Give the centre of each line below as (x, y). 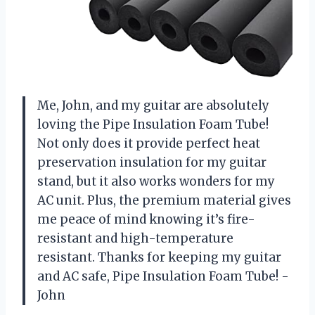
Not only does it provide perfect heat (149, 143)
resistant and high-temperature (135, 238)
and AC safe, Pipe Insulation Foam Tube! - (163, 276)
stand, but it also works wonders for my (156, 181)
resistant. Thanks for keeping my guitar (159, 257)
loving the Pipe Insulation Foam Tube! (153, 124)
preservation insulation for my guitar (152, 162)
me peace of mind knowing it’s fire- (146, 219)
